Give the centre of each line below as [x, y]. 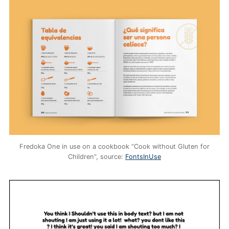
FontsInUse [143, 157]
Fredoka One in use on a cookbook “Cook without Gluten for [114, 147]
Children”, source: [97, 157]
